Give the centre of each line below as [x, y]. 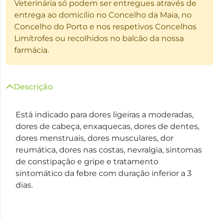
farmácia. [32, 50]
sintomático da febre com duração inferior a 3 [104, 173]
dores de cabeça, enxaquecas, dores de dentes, [108, 126]
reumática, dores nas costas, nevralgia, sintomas [109, 150]
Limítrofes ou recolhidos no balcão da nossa [99, 38]
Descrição [33, 87]
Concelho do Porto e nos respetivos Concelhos [105, 27]
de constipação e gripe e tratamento [87, 162]
